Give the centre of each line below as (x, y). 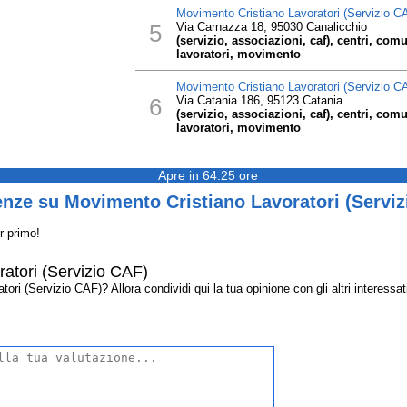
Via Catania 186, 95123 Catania (259, 100)
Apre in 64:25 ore (208, 175)
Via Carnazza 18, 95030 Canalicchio (271, 27)
